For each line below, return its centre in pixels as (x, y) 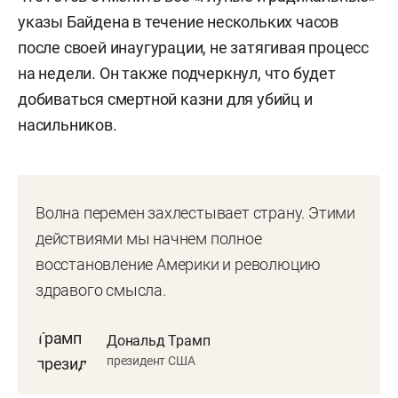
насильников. (68, 124)
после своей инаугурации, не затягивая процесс (193, 47)
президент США (151, 361)
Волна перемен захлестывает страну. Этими (195, 212)
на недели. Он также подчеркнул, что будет (177, 73)
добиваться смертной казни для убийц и (165, 99)
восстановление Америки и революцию (179, 264)
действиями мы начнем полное (149, 238)
